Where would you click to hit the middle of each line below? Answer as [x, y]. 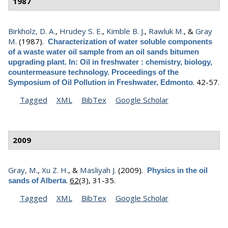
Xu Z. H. [55, 170]
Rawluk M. [166, 31]
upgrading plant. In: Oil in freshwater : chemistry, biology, [110, 62]
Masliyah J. [98, 170]
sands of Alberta [37, 180]
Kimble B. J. [125, 31]
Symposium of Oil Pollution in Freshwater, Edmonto [101, 82]
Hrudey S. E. [81, 31]
